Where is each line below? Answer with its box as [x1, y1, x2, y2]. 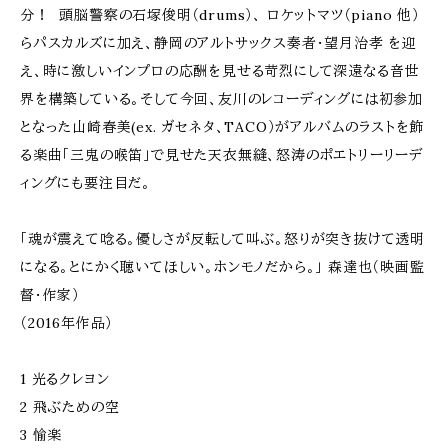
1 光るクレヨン [20, 370, 110, 388]
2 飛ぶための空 [20, 398, 120, 416]
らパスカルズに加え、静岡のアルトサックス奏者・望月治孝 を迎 [20, 34, 417, 52]
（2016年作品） [20, 314, 114, 332]
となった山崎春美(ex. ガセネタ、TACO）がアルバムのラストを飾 [20, 118, 425, 136]
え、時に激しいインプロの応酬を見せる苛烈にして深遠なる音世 [20, 62, 420, 80]
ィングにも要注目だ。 [20, 174, 152, 192]
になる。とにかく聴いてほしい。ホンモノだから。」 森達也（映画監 [20, 258, 425, 276]
